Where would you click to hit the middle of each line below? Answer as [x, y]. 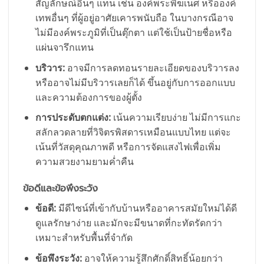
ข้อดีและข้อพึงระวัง [60, 189]
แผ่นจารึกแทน [64, 47]
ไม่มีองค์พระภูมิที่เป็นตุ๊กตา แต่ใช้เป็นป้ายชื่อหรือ [133, 33]
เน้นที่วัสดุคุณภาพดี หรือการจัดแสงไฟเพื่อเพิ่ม [128, 147]
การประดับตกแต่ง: [73, 118]
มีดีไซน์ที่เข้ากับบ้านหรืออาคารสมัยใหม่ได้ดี [146, 208]
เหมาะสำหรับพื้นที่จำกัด [84, 238]
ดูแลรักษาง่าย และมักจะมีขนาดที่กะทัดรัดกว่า [128, 223]
